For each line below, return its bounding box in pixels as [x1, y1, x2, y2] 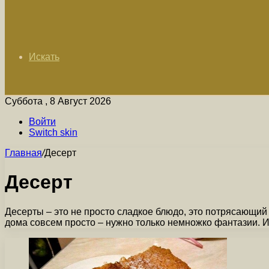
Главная [5, 148, 42, 158]
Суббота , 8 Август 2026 [5, 96, 111, 106]
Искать [29, 52, 59, 62]
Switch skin [29, 127, 77, 138]
